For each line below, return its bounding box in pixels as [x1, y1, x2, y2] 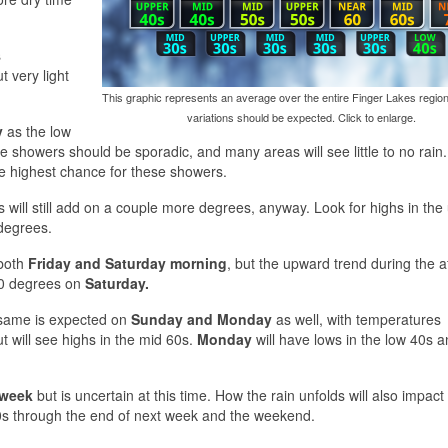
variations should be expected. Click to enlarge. [187, 108, 416, 125]
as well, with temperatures [272, 308, 441, 329]
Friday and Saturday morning [28, 252, 227, 273]
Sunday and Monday [131, 308, 272, 329]
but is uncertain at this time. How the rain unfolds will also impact [33, 384, 444, 405]
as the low [3, 120, 71, 141]
